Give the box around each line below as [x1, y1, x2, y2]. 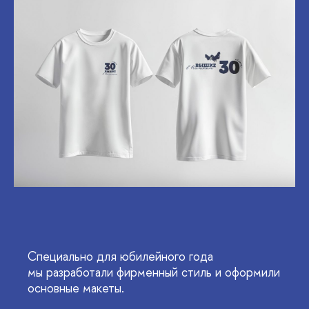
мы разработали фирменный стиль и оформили [28, 263, 280, 281]
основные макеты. [28, 279, 124, 297]
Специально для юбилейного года [28, 248, 213, 266]
